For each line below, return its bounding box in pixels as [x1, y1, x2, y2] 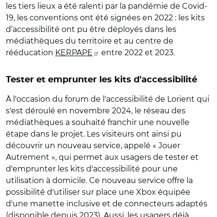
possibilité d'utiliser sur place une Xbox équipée [6, 187, 190, 197]
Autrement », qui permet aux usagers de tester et [6, 152, 199, 162]
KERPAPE [55, 47, 93, 57]
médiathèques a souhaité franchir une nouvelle [6, 117, 189, 127]
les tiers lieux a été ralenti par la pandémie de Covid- [6, 1, 207, 11]
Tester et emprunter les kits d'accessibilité [6, 75, 197, 84]
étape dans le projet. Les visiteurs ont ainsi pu [6, 129, 182, 139]
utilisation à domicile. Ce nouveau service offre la [6, 175, 193, 185]
